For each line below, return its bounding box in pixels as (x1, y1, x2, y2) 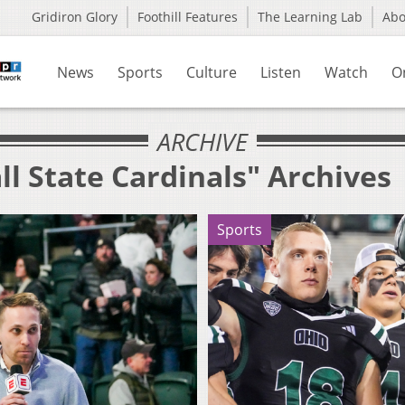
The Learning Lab (258, 8, 363, 25)
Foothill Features (137, 8, 238, 25)
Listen (260, 62, 301, 82)
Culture (186, 62, 237, 82)
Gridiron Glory (32, 8, 118, 25)
